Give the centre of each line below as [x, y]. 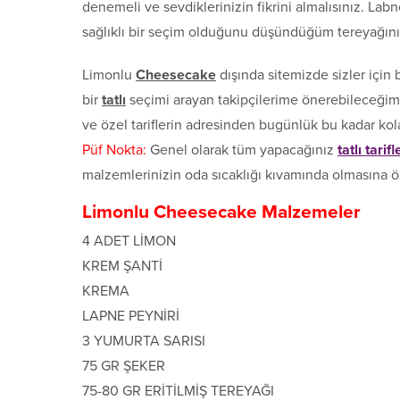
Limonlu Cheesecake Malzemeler [221, 212]
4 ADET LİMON [129, 242]
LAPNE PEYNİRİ [131, 317]
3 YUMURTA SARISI [144, 342]
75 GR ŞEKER [124, 367]
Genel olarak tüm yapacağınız [242, 150]
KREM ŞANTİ [122, 267]
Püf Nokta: [114, 150]
